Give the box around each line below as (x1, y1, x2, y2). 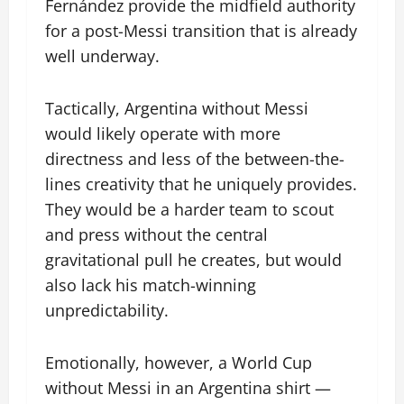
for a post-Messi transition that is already (45, 20, 357, 42)
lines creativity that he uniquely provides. (45, 173, 357, 196)
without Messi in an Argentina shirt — (45, 377, 331, 399)
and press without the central (45, 224, 268, 246)
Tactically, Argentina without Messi (45, 97, 308, 120)
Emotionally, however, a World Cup (45, 352, 312, 374)
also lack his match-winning (45, 274, 256, 297)
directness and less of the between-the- (45, 148, 344, 170)
